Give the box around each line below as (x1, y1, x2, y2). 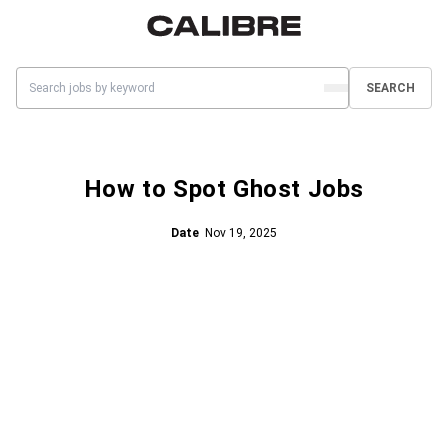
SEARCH (366, 81, 415, 96)
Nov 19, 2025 (205, 226, 277, 241)
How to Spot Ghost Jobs (83, 175, 365, 204)
